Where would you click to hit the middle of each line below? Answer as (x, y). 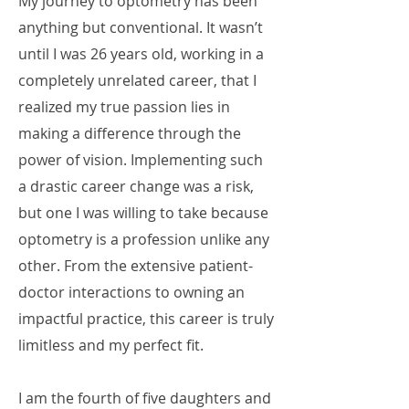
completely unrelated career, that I (137, 80)
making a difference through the (130, 133)
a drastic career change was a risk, (136, 186)
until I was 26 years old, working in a (141, 54)
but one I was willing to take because (143, 213)
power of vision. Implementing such (141, 160)
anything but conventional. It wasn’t (141, 27)
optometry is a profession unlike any (144, 239)
